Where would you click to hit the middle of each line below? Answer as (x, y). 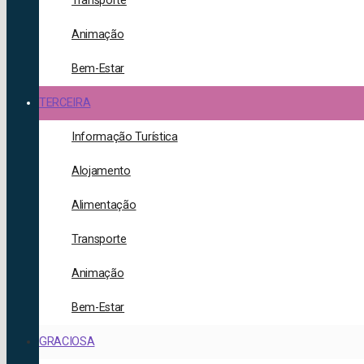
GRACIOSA (67, 342)
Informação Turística (125, 137)
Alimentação (104, 205)
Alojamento (101, 171)
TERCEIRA (65, 103)
